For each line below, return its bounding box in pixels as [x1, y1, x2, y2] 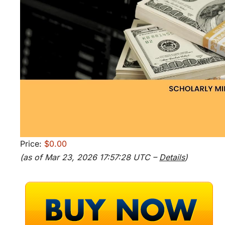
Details [159, 152, 185, 163]
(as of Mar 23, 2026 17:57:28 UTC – [20, 152, 160, 163]
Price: [20, 139, 45, 149]
